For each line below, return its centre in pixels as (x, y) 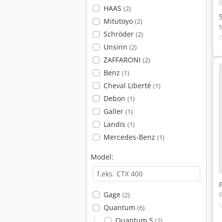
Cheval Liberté (128, 85)
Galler (114, 111)
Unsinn (116, 47)
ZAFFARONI (123, 60)
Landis (115, 124)
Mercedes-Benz (130, 137)
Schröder (119, 34)
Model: (102, 157)
